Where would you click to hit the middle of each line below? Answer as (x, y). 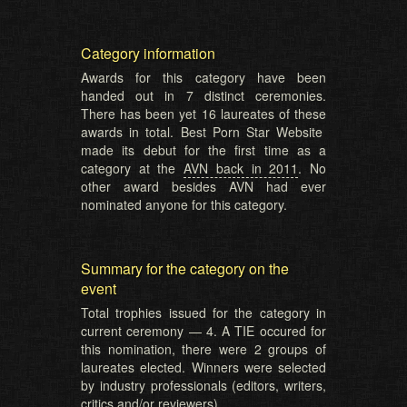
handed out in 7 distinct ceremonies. (203, 95)
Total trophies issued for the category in (203, 313)
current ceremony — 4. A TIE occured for (203, 331)
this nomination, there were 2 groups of (203, 349)
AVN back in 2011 (241, 168)
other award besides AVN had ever (203, 186)
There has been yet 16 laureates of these (203, 114)
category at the (133, 168)
